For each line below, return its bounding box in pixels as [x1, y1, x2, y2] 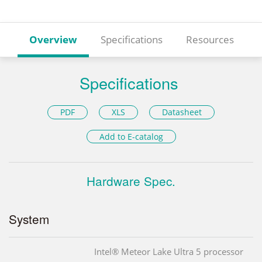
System [9, 210, 49, 228]
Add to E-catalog [99, 131, 163, 143]
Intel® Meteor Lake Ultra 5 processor [94, 246, 243, 258]
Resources [186, 33, 234, 47]
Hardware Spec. [87, 172, 175, 190]
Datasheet [162, 106, 202, 118]
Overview [29, 33, 77, 47]
